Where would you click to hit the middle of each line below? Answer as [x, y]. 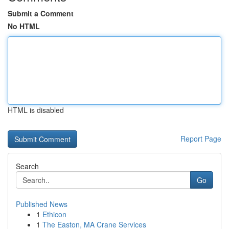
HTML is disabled [36, 110]
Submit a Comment [41, 13]
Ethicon [54, 214]
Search [27, 166]
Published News [42, 204]
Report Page [201, 139]
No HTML [24, 26]
